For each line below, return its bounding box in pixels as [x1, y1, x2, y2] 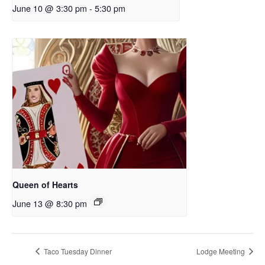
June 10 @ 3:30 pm [12, 1, 87, 14]
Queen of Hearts [12, 179, 78, 191]
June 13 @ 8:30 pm [12, 197, 87, 210]
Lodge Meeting [196, 245, 247, 256]
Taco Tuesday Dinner [42, 245, 112, 256]
